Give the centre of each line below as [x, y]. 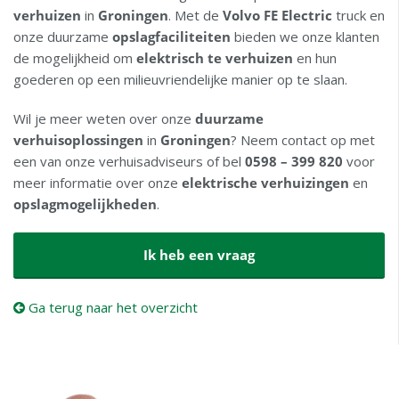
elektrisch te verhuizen [215, 58]
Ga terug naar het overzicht [111, 308]
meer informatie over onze [98, 183]
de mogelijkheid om [75, 58]
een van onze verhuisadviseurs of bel [129, 162]
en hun [315, 58]
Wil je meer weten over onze [104, 119]
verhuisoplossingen [78, 140]
